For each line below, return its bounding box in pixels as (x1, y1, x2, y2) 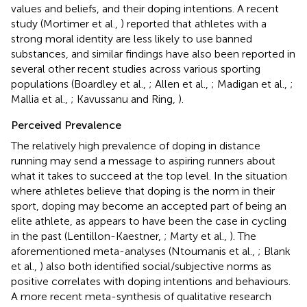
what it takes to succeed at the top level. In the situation (11, 169, 287, 182)
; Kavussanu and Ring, (71, 92, 178, 106)
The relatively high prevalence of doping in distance (11, 138, 260, 152)
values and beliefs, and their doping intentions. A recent (11, 1, 279, 15)
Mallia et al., (11, 92, 71, 106)
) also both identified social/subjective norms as (40, 259, 271, 273)
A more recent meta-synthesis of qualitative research (11, 289, 271, 303)
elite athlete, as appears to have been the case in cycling (11, 214, 286, 228)
